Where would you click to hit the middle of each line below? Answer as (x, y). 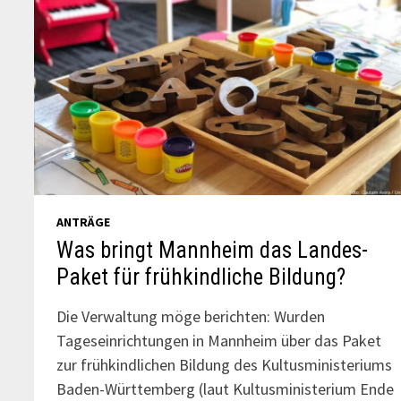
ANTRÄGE (84, 222)
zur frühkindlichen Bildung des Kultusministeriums (225, 365)
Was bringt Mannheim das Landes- (213, 251)
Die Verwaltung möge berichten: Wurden (191, 317)
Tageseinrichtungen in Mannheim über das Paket (219, 341)
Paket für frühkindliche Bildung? (201, 277)
